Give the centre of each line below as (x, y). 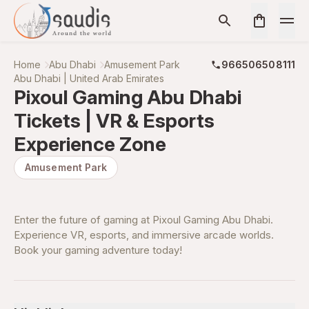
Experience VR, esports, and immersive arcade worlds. (144, 235)
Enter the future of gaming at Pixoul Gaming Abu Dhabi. (143, 220)
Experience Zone (90, 144)
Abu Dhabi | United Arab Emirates (89, 78)
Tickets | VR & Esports (114, 121)
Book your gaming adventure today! (98, 250)
